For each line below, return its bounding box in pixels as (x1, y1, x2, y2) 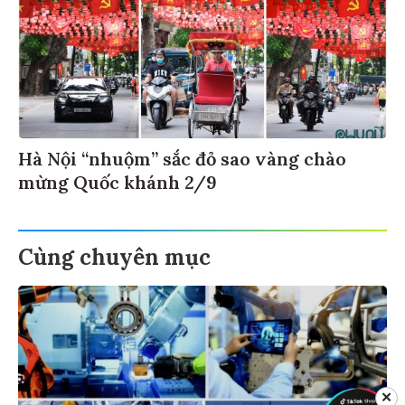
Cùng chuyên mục (18, 246, 211, 275)
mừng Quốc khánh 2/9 (18, 174, 217, 197)
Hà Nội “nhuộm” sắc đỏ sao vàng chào (18, 150, 346, 174)
